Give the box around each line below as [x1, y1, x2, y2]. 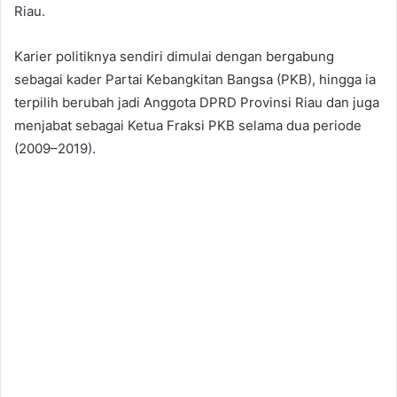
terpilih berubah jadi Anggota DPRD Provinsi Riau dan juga [14, 94, 379, 112]
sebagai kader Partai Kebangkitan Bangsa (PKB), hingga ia [14, 71, 376, 89]
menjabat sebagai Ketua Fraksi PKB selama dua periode [14, 117, 362, 135]
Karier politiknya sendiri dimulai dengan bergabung [14, 48, 334, 66]
